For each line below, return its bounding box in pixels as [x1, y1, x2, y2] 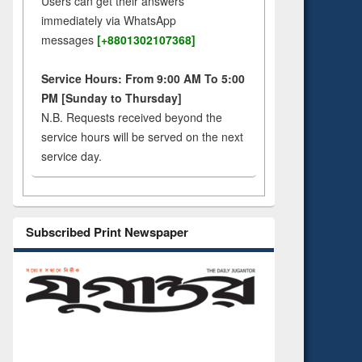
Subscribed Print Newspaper [25, 223, 188, 242]
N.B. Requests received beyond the [41, 109, 222, 126]
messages [41, 32, 94, 48]
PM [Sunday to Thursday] [41, 90, 182, 107]
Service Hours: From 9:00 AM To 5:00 [41, 70, 245, 87]
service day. [41, 148, 102, 165]
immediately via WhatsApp [41, 12, 176, 29]
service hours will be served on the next [41, 128, 243, 145]
